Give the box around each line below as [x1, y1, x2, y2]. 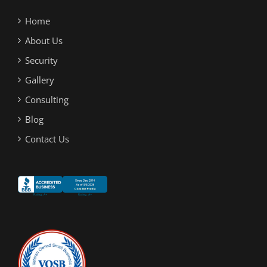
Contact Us [25, 132, 69, 145]
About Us [25, 34, 63, 46]
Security [25, 54, 58, 66]
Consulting [25, 93, 69, 105]
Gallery [25, 73, 54, 86]
